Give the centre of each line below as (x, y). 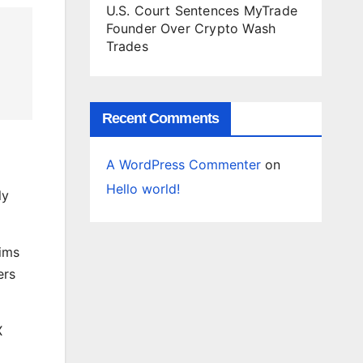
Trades (127, 46)
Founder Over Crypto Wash (191, 28)
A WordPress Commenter (183, 164)
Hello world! (143, 189)
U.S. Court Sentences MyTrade (202, 11)
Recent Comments (160, 118)
